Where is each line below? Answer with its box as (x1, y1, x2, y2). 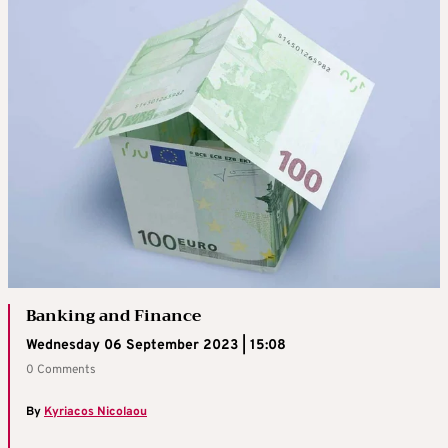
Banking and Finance (26, 302, 201, 331)
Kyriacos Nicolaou (44, 404, 147, 421)
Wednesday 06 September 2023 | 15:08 (26, 337, 286, 355)
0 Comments (26, 362, 96, 379)
